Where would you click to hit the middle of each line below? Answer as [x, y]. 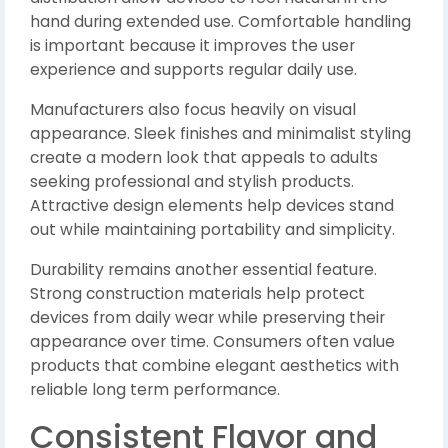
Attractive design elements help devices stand [212, 205]
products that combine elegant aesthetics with [214, 365]
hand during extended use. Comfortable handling [220, 21]
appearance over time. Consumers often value [212, 341]
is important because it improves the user [192, 45]
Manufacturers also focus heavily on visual [193, 109]
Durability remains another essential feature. [203, 269]
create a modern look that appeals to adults [204, 157]
